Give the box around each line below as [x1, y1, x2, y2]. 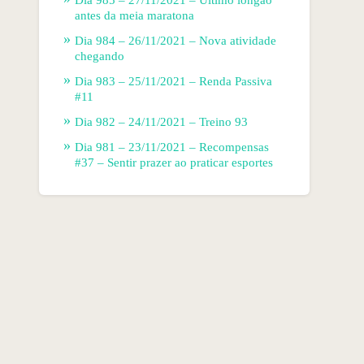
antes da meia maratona [75, 8, 195, 23]
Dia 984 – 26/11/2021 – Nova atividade [75, 33, 277, 48]
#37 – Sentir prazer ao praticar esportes [75, 155, 274, 170]
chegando [75, 49, 125, 63]
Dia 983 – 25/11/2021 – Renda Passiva [75, 74, 273, 89]
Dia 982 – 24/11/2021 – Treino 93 [75, 115, 249, 129]
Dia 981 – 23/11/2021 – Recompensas [75, 140, 270, 154]
